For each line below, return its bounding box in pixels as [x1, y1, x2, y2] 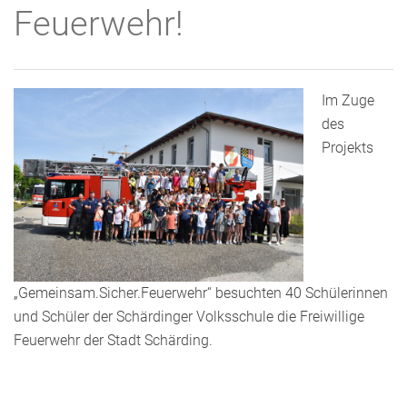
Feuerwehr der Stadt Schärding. [14, 332, 213, 349]
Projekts [322, 139, 373, 156]
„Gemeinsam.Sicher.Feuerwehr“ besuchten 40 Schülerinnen [14, 284, 388, 302]
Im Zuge [322, 92, 374, 109]
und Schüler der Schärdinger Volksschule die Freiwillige [14, 308, 364, 325]
